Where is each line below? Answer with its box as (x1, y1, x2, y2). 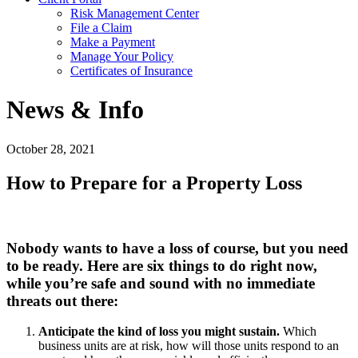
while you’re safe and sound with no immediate (6, 274, 315, 292)
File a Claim (70, 21, 132, 34)
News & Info (6, 95, 144, 125)
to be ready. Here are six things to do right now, (6, 257, 317, 274)
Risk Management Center (70, 6, 199, 20)
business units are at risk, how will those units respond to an (38, 339, 339, 353)
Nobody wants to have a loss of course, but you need (6, 239, 348, 257)
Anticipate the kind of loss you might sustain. (38, 324, 280, 339)
